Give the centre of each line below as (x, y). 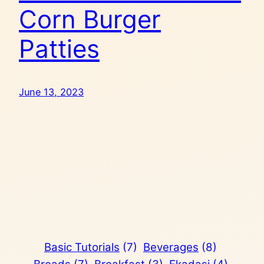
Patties (59, 49)
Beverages (171, 247)
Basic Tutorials (82, 247)
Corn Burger (90, 19)
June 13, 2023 (51, 92)
